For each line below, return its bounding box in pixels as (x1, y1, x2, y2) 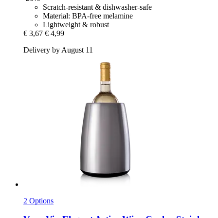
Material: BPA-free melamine (43, 11, 133, 20)
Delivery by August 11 (23, 45, 93, 54)
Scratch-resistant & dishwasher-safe (43, 2, 152, 11)
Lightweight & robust (43, 20, 109, 29)
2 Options (23, 196, 54, 205)
